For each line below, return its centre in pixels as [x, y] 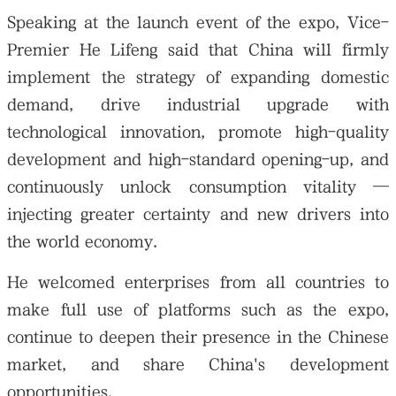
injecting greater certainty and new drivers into [198, 214]
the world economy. [83, 241]
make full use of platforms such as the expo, [198, 309]
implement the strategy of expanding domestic [198, 77]
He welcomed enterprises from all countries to [198, 282]
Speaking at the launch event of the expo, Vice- [198, 22]
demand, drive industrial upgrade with [198, 104]
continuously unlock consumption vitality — [198, 187]
